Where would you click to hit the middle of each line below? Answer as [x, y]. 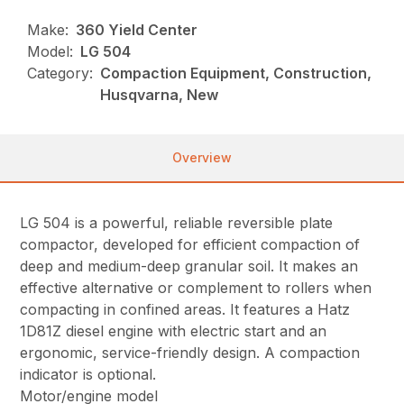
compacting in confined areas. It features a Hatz [185, 310]
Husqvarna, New [160, 95]
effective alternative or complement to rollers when [196, 288]
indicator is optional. [88, 375]
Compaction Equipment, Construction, [236, 73]
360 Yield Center [137, 30]
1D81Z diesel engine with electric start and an [174, 331]
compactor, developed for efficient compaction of [190, 245]
